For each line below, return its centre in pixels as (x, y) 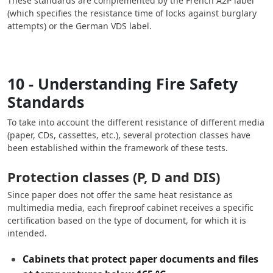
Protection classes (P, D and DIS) (114, 177)
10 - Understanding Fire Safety (122, 84)
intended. (27, 233)
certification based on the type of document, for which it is (127, 221)
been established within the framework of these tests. (118, 148)
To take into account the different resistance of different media (136, 122)
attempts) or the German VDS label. (80, 26)
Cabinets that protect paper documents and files (140, 259)
